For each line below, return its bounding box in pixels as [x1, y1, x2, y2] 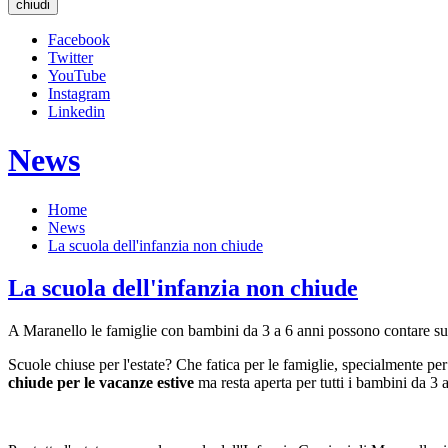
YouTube [48, 67, 106, 84]
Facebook [48, 31, 110, 48]
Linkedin [48, 103, 105, 120]
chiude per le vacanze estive [8, 373, 194, 391]
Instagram [48, 85, 110, 102]
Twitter [48, 49, 93, 66]
